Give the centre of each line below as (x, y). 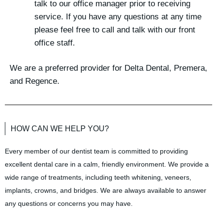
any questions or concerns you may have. (69, 204)
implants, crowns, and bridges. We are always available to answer (106, 191)
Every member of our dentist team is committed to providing (96, 151)
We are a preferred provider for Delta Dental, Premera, (108, 68)
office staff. (55, 43)
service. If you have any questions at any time (118, 16)
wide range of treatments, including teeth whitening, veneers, (98, 178)
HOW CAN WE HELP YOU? (60, 129)
